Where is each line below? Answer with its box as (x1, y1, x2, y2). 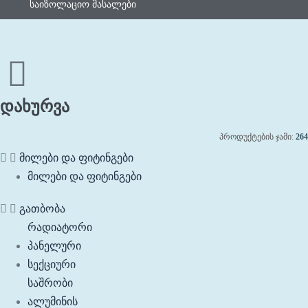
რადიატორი (27, 221, 92, 233)
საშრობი (27, 277, 73, 289)
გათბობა (19, 203, 65, 214)
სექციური (27, 258, 76, 270)
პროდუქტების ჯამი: (219, 132, 296, 142)
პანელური (27, 240, 81, 252)
